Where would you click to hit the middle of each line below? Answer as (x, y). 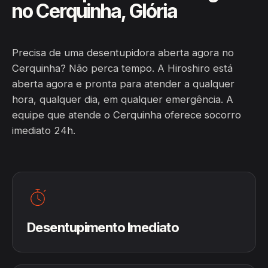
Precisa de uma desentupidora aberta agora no (123, 53)
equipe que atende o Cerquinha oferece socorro (127, 115)
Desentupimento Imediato (103, 227)
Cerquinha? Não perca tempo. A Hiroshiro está (122, 68)
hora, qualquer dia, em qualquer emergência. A (123, 99)
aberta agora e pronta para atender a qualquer (123, 84)
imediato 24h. (44, 130)
